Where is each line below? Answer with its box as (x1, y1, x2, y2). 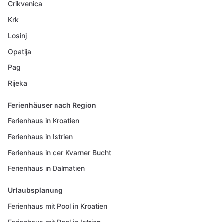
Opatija (8, 47, 31, 55)
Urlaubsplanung (8, 186, 63, 194)
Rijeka (8, 79, 27, 87)
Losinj (8, 31, 27, 40)
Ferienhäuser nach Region (8, 101, 96, 109)
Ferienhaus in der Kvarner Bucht (8, 148, 111, 157)
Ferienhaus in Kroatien (8, 116, 79, 125)
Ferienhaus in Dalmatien (8, 164, 85, 172)
